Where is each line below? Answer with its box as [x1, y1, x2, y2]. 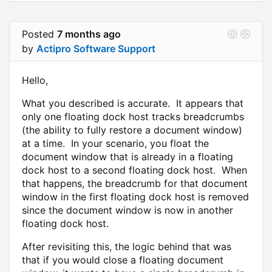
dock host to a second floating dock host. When [22, 163, 247, 176]
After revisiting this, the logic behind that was [22, 240, 231, 253]
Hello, [22, 73, 48, 86]
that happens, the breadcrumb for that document [22, 177, 248, 189]
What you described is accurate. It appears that [22, 97, 243, 109]
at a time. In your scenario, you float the [22, 137, 209, 149]
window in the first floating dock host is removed [22, 190, 249, 203]
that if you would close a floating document [22, 253, 223, 266]
